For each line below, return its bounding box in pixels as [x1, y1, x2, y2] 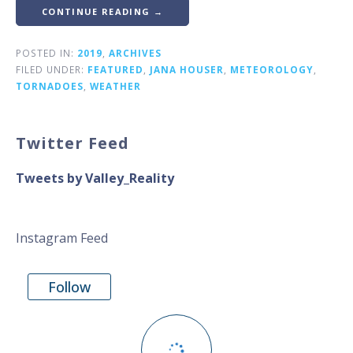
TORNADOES [16, 79, 84, 92]
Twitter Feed [16, 132, 129, 154]
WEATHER [90, 79, 141, 92]
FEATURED [87, 62, 143, 76]
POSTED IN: [16, 46, 77, 59]
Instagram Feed [16, 229, 108, 247]
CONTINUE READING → [42, 5, 163, 17]
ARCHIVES [109, 46, 162, 59]
